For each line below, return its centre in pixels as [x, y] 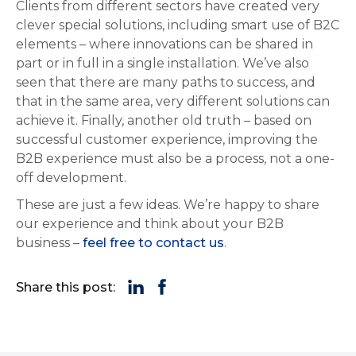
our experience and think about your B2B [150, 224]
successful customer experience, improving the [167, 140]
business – [48, 243]
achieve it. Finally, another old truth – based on [164, 121]
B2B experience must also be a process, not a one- [175, 159]
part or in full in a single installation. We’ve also [163, 64]
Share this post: [66, 288]
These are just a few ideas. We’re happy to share [168, 205]
